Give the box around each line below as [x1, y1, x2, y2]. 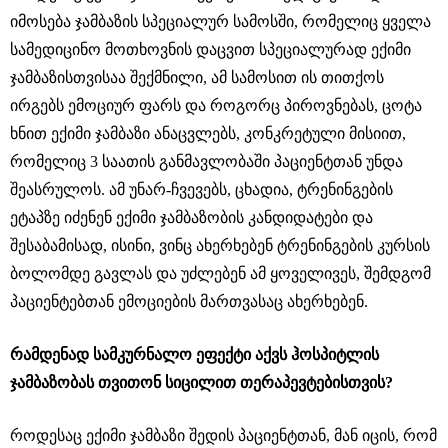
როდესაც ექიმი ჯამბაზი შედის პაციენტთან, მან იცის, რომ [10, 426, 437, 444]
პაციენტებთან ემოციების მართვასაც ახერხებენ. [10, 292, 368, 310]
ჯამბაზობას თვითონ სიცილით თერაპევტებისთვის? [10, 373, 393, 391]
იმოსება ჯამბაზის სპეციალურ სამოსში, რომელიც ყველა [10, 12, 431, 30]
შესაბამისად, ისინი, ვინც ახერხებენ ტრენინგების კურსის [10, 236, 430, 254]
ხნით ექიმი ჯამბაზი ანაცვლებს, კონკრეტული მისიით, [10, 124, 406, 142]
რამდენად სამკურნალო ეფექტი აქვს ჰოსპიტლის [10, 345, 379, 363]
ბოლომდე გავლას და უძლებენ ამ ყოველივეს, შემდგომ [10, 264, 431, 282]
